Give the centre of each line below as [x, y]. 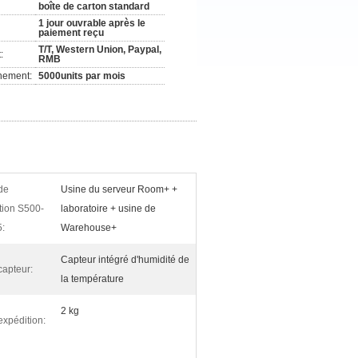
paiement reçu [71, 33]
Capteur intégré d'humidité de [125, 260]
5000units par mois [82, 76]
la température [92, 279]
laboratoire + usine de [108, 209]
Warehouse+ [89, 228]
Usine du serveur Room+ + [119, 189]
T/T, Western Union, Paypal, [100, 50]
